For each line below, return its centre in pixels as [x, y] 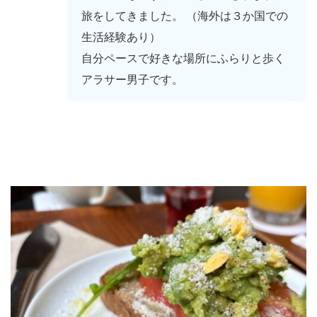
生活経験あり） [121, 37]
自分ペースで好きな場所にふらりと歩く [183, 58]
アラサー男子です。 [132, 79]
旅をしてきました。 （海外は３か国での [185, 16]
